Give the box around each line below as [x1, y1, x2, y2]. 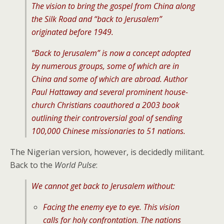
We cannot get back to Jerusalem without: [31, 180, 175, 191]
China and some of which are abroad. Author [31, 73, 187, 84]
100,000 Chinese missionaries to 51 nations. [31, 125, 185, 136]
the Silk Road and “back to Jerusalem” [31, 13, 162, 24]
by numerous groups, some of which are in [31, 60, 179, 71]
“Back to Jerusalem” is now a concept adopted [31, 47, 190, 58]
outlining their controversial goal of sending [31, 112, 182, 123]
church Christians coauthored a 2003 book [31, 99, 179, 110]
